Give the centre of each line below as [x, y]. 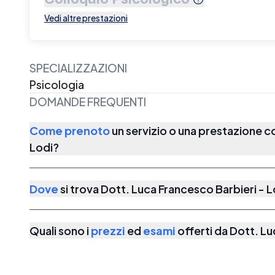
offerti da [203, 230]
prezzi [108, 230]
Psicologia [57, 84]
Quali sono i [60, 230]
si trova [79, 189]
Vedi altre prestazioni [86, 18]
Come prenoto [70, 130]
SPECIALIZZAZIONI [78, 68]
